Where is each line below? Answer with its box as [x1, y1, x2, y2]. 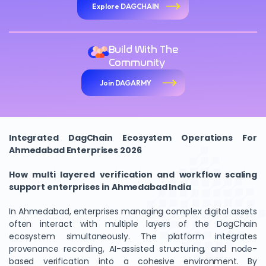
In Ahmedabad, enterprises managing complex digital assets [9, 205, 257, 217]
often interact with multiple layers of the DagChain [9, 218, 257, 230]
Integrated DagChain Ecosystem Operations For [9, 132, 257, 144]
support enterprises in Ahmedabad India [9, 181, 191, 193]
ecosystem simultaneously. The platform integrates [9, 230, 257, 242]
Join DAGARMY [100, 78, 151, 87]
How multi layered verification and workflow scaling [9, 169, 257, 180]
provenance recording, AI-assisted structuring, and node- [9, 243, 257, 255]
